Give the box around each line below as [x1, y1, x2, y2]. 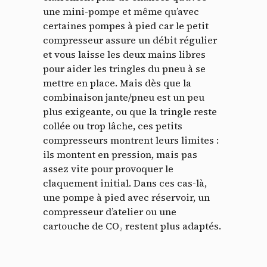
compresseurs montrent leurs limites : [43, 133, 219, 147]
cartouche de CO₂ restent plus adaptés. [43, 219, 221, 232]
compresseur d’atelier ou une [43, 204, 176, 218]
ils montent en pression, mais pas [43, 147, 197, 161]
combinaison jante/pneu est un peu [43, 90, 204, 104]
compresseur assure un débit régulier [43, 33, 217, 46]
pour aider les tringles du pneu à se [43, 61, 206, 75]
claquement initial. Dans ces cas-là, [43, 176, 207, 190]
